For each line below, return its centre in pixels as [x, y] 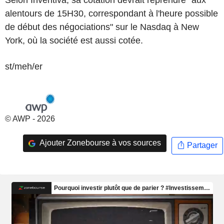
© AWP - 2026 [30, 118]
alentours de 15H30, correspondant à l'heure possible [111, 13]
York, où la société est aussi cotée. [74, 40]
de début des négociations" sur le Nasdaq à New [102, 27]
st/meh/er [24, 66]
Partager [201, 145]
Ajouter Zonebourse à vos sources [99, 143]
